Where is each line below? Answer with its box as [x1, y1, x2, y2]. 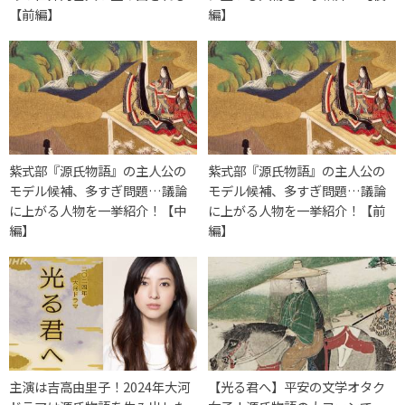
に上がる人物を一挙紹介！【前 [208, 200, 386, 220]
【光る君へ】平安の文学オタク [208, 376, 386, 396]
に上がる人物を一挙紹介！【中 [9, 200, 186, 220]
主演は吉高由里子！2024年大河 [9, 376, 190, 396]
